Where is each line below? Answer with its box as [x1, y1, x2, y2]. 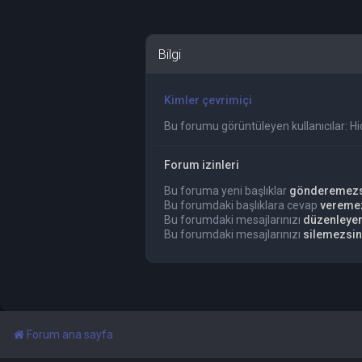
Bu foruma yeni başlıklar [164, 184, 289, 197]
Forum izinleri [164, 158, 239, 171]
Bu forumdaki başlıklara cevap [164, 199, 320, 212]
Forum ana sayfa [27, 328, 113, 341]
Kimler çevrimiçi [164, 94, 252, 107]
